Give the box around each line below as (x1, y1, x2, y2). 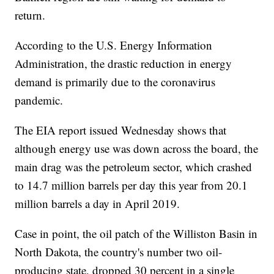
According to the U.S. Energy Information (15, 37, 213, 53)
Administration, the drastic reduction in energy (15, 56, 232, 72)
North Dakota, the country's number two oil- (15, 244, 223, 260)
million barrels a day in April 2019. (15, 196, 180, 212)
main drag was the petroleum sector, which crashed (15, 159, 253, 175)
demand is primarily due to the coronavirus (15, 74, 216, 90)
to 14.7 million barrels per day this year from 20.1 (15, 177, 248, 193)
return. (15, 7, 46, 23)
